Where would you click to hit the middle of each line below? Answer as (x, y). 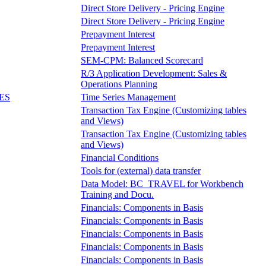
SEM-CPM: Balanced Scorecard (142, 60)
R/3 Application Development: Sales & (154, 73)
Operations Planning (119, 84)
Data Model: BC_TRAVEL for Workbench (162, 183)
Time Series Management (128, 97)
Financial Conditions (120, 157)
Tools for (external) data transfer (141, 170)
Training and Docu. (117, 194)
